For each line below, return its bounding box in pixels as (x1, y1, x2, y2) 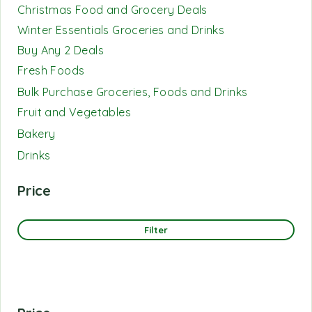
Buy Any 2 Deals (17, 43, 104, 57)
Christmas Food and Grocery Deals (17, 3, 208, 17)
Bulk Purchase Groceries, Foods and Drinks (17, 85, 248, 99)
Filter (143, 224, 169, 235)
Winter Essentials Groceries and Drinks (17, 23, 225, 37)
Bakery (17, 127, 56, 141)
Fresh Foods (17, 63, 85, 77)
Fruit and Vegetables (17, 105, 131, 119)
